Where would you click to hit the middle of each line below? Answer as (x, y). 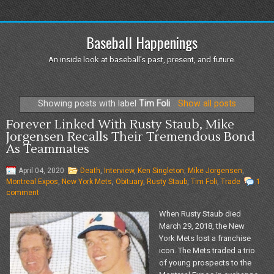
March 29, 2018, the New (202, 226)
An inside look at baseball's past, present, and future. (142, 60)
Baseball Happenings (142, 42)
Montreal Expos (32, 181)
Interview (119, 170)
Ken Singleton (161, 170)
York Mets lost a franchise (205, 238)
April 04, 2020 (41, 170)
